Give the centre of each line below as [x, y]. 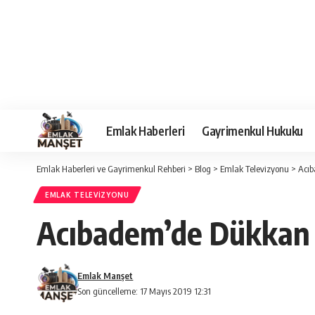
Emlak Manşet [105, 276]
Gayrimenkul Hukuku [252, 130]
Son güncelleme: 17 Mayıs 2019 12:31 [144, 291]
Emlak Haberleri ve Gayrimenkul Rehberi [111, 169]
